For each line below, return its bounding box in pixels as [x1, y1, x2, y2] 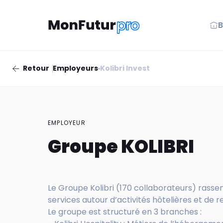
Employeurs [53, 63, 98, 74]
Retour [23, 63, 49, 74]
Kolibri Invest [100, 63, 150, 74]
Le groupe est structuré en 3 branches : [48, 206, 202, 218]
